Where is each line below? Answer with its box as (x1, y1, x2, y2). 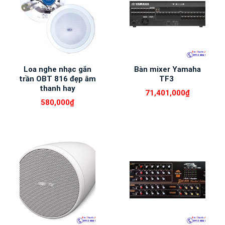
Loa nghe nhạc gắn (24, 64, 91, 74)
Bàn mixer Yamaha (134, 64, 201, 74)
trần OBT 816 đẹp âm (19, 74, 96, 83)
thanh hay (40, 83, 75, 93)
